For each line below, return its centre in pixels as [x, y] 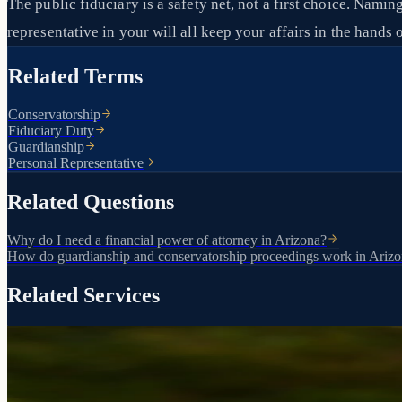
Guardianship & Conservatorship [131, 384]
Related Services [83, 296]
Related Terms [75, 76]
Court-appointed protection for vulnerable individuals [157, 350]
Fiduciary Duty [51, 130]
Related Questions [91, 202]
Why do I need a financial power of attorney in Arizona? [167, 240]
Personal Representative [76, 162]
